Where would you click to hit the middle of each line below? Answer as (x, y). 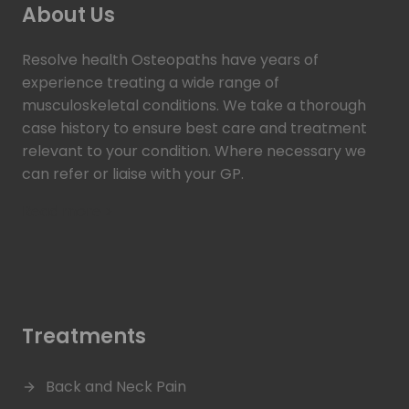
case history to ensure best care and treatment (194, 129)
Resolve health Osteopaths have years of (170, 60)
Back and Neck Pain (116, 387)
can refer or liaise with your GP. (133, 174)
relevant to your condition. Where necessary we (194, 152)
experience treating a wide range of (151, 83)
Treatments (84, 337)
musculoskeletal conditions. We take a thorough (194, 106)
